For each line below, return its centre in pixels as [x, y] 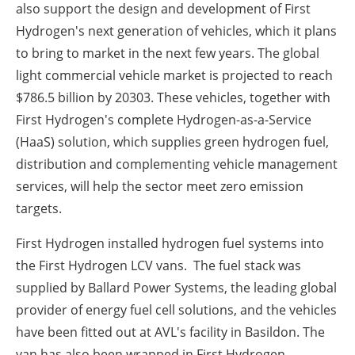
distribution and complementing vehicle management [177, 164]
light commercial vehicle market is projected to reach [174, 76]
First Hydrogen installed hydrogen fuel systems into [170, 244]
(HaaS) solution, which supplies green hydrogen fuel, [172, 142]
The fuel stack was [247, 266]
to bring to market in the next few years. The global [168, 53]
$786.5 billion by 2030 [80, 98]
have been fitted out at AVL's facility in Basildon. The [170, 332]
